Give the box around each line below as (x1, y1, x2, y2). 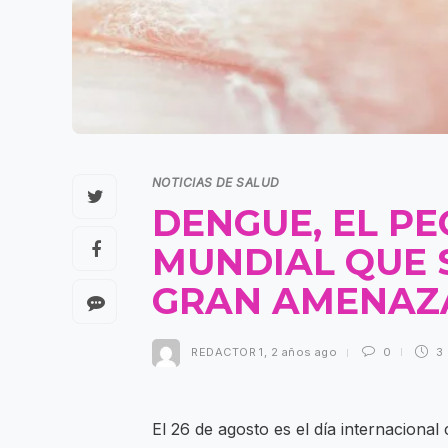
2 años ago (270, 345, 338, 360)
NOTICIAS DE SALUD (152, 175, 280, 191)
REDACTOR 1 (191, 345, 264, 360)
